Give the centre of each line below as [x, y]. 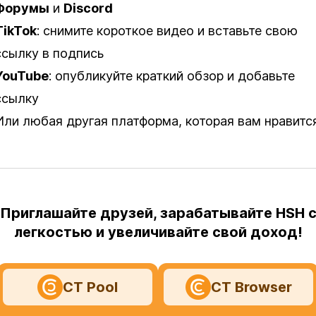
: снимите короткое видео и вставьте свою [167, 31]
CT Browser [251, 287]
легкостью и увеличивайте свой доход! [158, 232]
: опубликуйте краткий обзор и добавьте [172, 76]
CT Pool [90, 287]
